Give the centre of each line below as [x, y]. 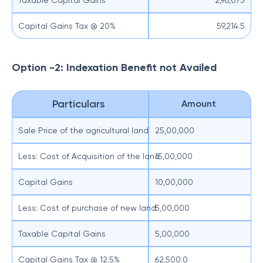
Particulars [80, 104]
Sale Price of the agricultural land [85, 130]
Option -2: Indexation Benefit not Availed [114, 68]
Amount [200, 104]
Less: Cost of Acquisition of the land [90, 156]
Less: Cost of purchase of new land [88, 208]
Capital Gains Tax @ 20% [67, 26]
